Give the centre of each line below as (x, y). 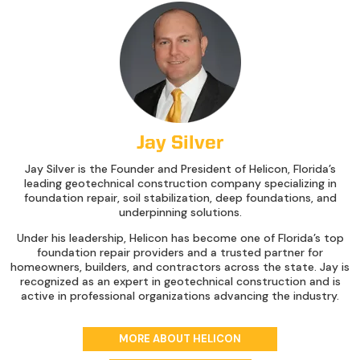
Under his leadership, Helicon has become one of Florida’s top (180, 238)
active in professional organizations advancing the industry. (180, 296)
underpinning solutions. (180, 212)
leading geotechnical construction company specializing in (180, 183)
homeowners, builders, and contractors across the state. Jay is (180, 267)
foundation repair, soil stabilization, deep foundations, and (180, 198)
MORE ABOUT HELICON (180, 338)
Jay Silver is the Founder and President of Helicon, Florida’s (180, 169)
